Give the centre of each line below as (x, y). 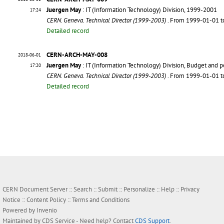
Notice (11, 200)
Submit (108, 189)
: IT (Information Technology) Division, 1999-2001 (149, 10)
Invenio (47, 210)
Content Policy (46, 200)
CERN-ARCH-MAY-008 (77, 55)
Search (83, 189)
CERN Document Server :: (38, 189)
